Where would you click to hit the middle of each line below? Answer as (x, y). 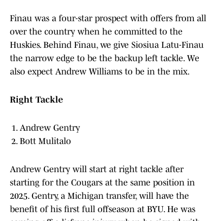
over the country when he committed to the (96, 32)
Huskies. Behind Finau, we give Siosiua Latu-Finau (107, 45)
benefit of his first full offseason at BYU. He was (103, 209)
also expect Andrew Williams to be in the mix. (100, 72)
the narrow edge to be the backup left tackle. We (105, 58)
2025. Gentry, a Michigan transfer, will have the (99, 196)
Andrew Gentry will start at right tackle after (97, 169)
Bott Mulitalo (45, 141)
